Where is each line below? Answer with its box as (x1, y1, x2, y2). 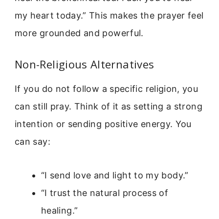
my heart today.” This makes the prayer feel (15, 10, 204, 21)
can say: (15, 136, 50, 147)
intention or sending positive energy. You (15, 119, 192, 130)
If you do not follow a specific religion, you (15, 84, 198, 94)
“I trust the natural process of (41, 187, 169, 198)
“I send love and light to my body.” (41, 170, 189, 180)
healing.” (41, 205, 78, 216)
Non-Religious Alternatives (15, 57, 154, 72)
